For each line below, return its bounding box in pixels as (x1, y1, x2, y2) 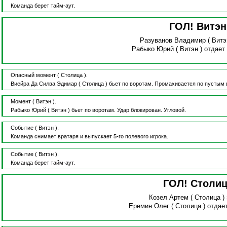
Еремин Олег (129, 202, 170, 210)
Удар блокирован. (117, 107, 164, 113)
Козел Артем (149, 194, 189, 202)
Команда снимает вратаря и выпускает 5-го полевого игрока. (10, 133, 168, 140)
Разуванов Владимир (139, 36, 206, 45)
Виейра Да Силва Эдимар (10, 81, 77, 87)
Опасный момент (10, 72, 56, 79)
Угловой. (163, 107, 186, 113)
